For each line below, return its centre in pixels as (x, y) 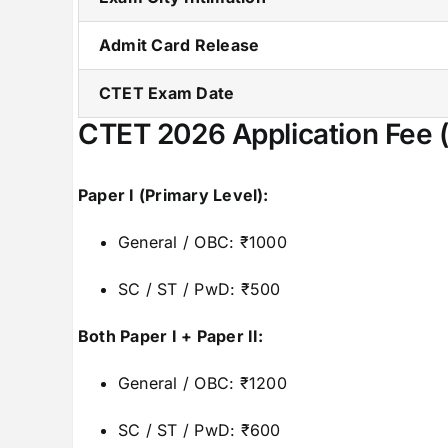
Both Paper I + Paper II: (170, 335)
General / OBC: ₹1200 (202, 382)
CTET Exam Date (166, 92)
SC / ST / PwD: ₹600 (199, 429)
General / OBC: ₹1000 (202, 241)
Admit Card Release (179, 44)
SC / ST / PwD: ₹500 (199, 288)
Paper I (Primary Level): (173, 194)
